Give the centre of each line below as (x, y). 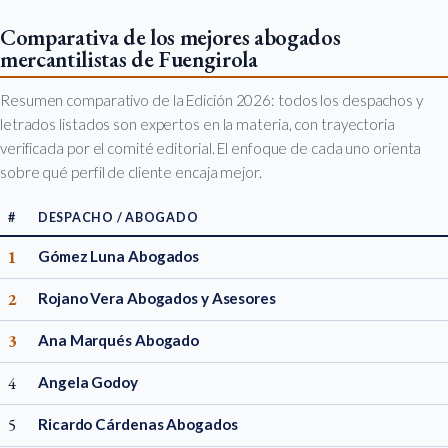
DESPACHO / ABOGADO (118, 217)
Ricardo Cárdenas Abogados (138, 423)
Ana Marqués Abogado (119, 339)
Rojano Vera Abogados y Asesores (157, 297)
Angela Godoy (88, 381)
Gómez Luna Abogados (119, 255)
